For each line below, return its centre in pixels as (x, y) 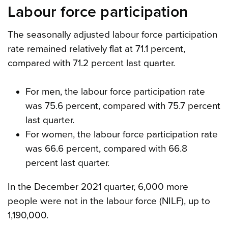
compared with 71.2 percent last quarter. (91, 63)
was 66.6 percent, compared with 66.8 (106, 149)
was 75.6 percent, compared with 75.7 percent (123, 106)
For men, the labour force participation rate (115, 92)
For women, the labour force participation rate (121, 135)
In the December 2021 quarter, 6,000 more (98, 187)
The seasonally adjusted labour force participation (112, 35)
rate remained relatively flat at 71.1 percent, (96, 49)
